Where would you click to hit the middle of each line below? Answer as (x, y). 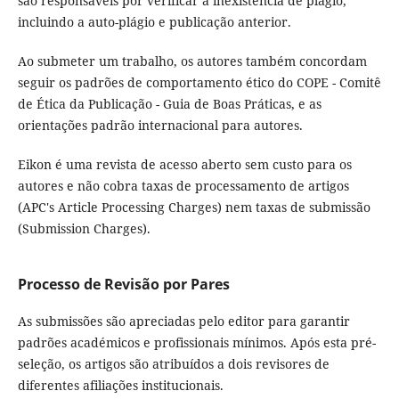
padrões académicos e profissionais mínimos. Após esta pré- (196, 343)
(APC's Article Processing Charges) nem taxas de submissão (194, 208)
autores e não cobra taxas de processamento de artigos (183, 186)
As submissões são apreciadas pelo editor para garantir (183, 322)
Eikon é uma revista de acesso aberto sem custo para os (184, 165)
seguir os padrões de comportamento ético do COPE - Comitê (199, 83)
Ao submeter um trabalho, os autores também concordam (192, 61)
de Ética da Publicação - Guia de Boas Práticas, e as (169, 104)
